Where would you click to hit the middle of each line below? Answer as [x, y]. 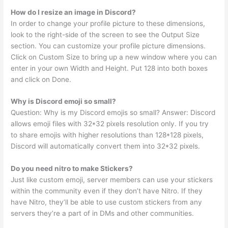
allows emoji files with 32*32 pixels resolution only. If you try [110, 124]
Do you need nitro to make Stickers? [72, 169]
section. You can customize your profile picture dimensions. [108, 46]
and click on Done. [41, 79]
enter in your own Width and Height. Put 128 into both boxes [109, 68]
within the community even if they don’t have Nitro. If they [107, 191]
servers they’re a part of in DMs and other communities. [103, 213]
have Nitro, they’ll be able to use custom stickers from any [107, 202]
